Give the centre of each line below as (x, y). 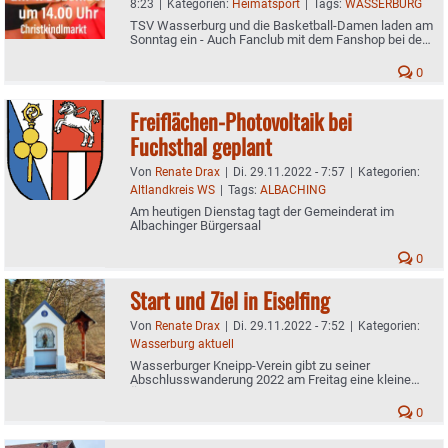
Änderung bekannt (181, 393)
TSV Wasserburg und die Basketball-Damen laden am (281, 25)
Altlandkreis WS (172, 189)
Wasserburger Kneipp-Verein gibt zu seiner (250, 365)
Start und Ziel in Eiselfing (230, 299)
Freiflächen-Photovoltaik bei (241, 120)
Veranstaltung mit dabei (197, 53)
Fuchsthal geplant (201, 145)
